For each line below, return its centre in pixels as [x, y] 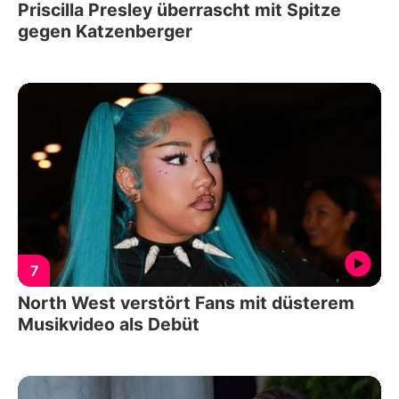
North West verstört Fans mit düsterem [186, 303]
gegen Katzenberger [105, 31]
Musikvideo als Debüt [109, 325]
